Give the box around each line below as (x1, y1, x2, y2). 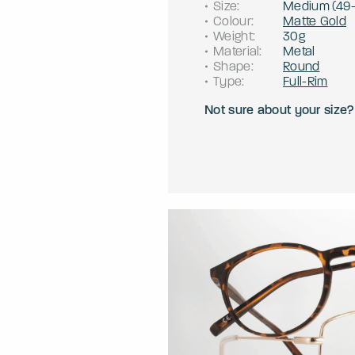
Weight (213, 29, 253, 44)
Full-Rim (283, 74, 328, 90)
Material (213, 44, 260, 59)
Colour (213, 13, 251, 29)
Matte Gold (283, 13, 346, 29)
